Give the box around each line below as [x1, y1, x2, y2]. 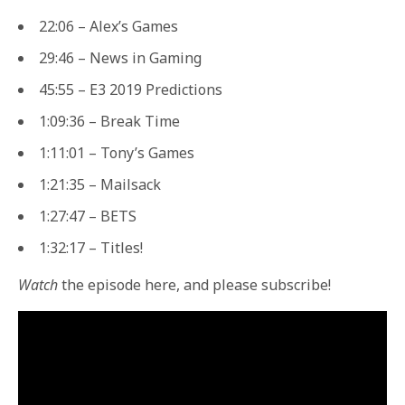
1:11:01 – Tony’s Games [39, 142, 194, 163]
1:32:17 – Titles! [39, 237, 143, 258]
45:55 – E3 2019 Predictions [39, 79, 222, 99]
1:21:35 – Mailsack [39, 174, 161, 194]
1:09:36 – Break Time [39, 110, 180, 131]
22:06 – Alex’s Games [39, 15, 178, 36]
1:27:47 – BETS [39, 205, 137, 226]
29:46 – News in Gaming [39, 47, 202, 68]
